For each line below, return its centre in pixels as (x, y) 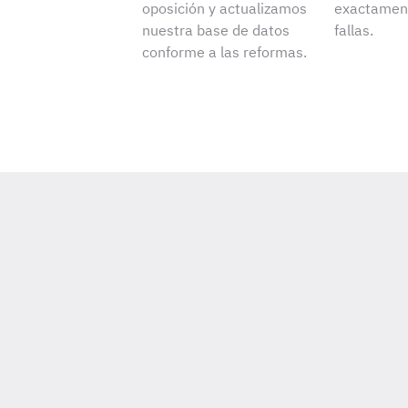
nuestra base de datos (216, 30)
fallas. (354, 30)
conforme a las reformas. (225, 52)
